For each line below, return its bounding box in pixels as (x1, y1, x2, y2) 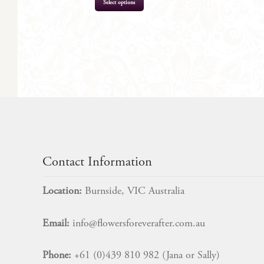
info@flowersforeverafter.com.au (72, 218, 205, 229)
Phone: (42, 250, 71, 262)
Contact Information (42, 156, 152, 170)
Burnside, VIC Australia (85, 186, 184, 197)
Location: (42, 186, 85, 197)
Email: (42, 218, 72, 229)
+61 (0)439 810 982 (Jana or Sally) (71, 250, 220, 262)
